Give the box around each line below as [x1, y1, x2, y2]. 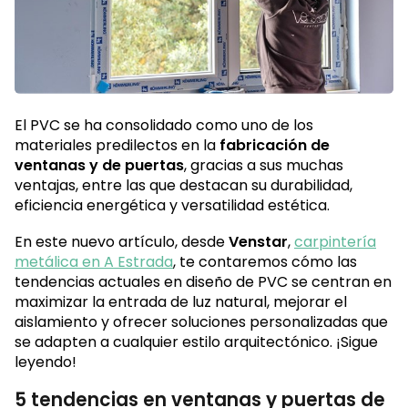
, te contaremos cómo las [173, 250, 357, 272]
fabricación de [219, 134, 330, 156]
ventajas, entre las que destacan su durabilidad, [15, 174, 352, 196]
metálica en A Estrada [15, 250, 173, 272]
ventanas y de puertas [15, 154, 184, 176]
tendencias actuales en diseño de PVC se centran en [15, 270, 392, 292]
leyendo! [15, 351, 76, 372]
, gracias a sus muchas [184, 154, 343, 176]
